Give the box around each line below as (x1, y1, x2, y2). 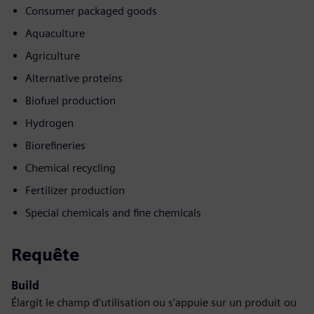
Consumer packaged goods (25, 4, 157, 18)
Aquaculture (25, 27, 85, 40)
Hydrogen (25, 116, 74, 130)
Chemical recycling (25, 161, 116, 175)
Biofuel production (25, 94, 116, 107)
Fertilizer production (25, 184, 125, 197)
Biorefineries (25, 139, 86, 152)
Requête (11, 245, 79, 265)
